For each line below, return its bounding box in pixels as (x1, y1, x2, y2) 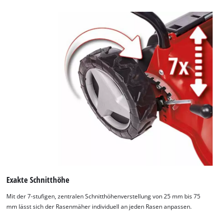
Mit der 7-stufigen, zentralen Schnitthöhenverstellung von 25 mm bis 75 (6, 192, 201, 200)
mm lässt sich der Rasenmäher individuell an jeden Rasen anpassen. (6, 202, 192, 210)
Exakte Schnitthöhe (6, 174, 70, 186)
